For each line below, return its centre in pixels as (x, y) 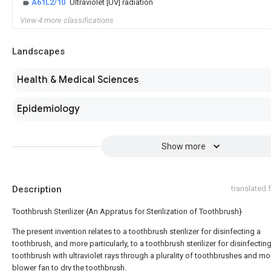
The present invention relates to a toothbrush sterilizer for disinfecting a (136, 231)
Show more (183, 146)
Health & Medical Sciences (78, 80)
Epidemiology (48, 109)
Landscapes (38, 51)
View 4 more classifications (67, 20)
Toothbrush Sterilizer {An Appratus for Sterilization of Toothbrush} (127, 211)
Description (37, 189)
